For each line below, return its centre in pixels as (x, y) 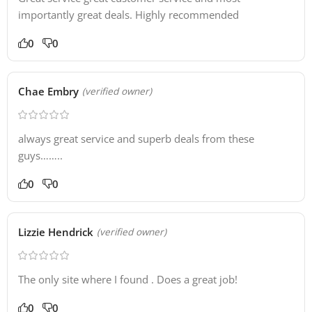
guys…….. (40, 156)
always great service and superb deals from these (136, 139)
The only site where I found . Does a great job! (128, 280)
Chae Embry (48, 92)
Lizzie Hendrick (56, 232)
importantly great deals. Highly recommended (128, 15)
